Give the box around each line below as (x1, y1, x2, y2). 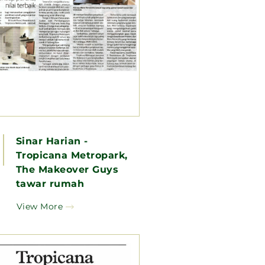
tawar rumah (15, 177, 85, 189)
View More (16, 201, 63, 212)
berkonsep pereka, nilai (15, 192, 140, 203)
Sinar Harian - (15, 135, 88, 147)
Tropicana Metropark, (15, 149, 128, 161)
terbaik (15, 206, 54, 218)
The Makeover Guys (15, 163, 119, 175)
